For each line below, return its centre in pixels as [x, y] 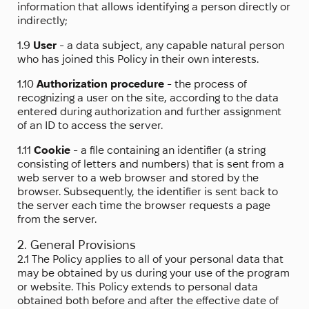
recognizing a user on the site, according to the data [148, 98]
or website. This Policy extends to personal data [138, 287]
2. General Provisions [77, 245]
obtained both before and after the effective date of [148, 301]
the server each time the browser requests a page [144, 206]
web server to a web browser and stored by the [138, 178]
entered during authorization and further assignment [149, 112]
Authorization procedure [100, 84]
